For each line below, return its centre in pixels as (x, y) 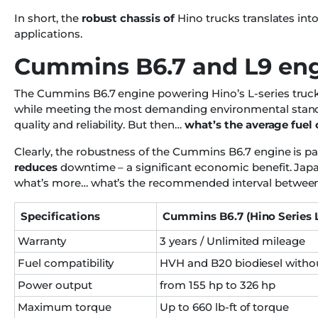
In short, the (48, 18)
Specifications (60, 216)
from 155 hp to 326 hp (218, 285)
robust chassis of (128, 18)
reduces (36, 168)
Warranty (42, 241)
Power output (55, 285)
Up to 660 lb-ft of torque (225, 307)
